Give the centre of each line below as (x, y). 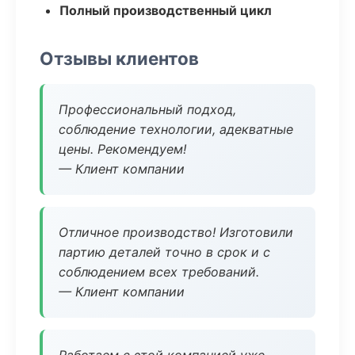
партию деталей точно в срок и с (164, 252)
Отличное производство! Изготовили (176, 232)
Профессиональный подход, (147, 109)
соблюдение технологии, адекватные (176, 129)
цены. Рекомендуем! (122, 149)
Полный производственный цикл (166, 10)
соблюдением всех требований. (159, 272)
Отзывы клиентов (119, 58)
